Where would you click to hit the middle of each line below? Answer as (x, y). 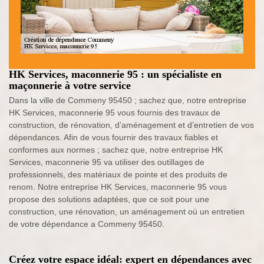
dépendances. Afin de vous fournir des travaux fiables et (113, 138)
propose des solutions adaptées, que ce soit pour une (109, 199)
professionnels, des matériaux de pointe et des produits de (118, 175)
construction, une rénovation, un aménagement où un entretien (127, 212)
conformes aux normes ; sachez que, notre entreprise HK (116, 150)
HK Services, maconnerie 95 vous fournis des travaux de (115, 113)
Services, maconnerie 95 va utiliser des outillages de (107, 162)
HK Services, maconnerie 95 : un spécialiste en (115, 75)
